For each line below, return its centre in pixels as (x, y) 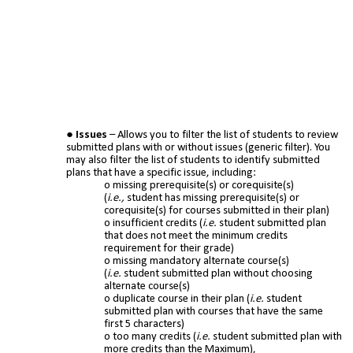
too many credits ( (154, 337)
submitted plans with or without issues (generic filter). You (198, 148)
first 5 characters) (144, 325)
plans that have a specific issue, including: (161, 173)
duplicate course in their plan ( (181, 299)
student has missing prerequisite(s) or (212, 199)
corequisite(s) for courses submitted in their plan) (217, 211)
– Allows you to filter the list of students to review (223, 136)
